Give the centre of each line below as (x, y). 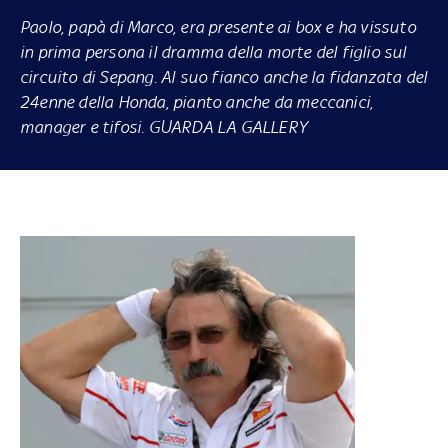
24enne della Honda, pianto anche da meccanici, (196, 101)
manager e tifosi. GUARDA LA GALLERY (163, 126)
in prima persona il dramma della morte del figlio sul (213, 51)
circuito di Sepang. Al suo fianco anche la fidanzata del (223, 76)
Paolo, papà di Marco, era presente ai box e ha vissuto (217, 26)
